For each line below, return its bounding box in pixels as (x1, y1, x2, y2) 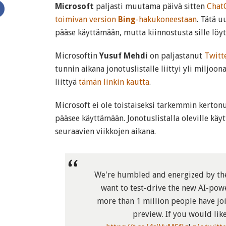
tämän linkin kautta (79, 77, 149, 87)
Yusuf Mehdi (99, 51, 148, 61)
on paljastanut (148, 51, 204, 61)
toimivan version (55, 15, 118, 24)
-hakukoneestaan (136, 15, 197, 24)
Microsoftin (55, 51, 99, 61)
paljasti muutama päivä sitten (94, 2, 207, 11)
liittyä (55, 77, 79, 87)
